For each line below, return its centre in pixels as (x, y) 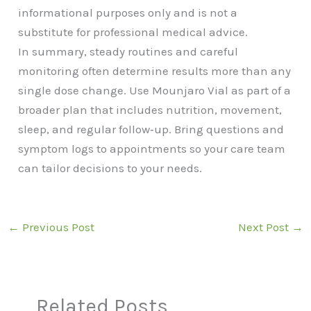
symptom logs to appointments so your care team (152, 149)
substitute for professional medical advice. (133, 32)
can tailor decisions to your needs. (110, 168)
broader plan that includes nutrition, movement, (150, 110)
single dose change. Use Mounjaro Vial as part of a (155, 91)
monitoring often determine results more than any (155, 71)
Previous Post (57, 227)
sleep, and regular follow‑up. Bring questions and (151, 129)
